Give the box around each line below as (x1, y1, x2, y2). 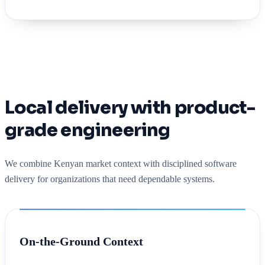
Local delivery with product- (5, 96, 256, 119)
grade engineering (5, 119, 170, 142)
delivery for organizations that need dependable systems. (5, 174, 215, 185)
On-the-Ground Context (20, 235, 143, 248)
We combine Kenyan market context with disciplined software (5, 159, 237, 169)
